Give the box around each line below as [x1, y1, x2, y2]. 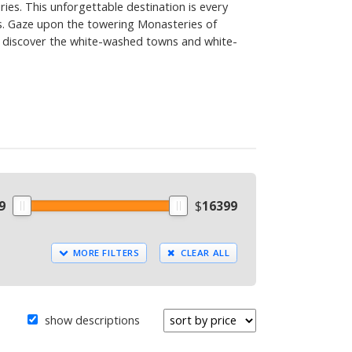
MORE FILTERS [69, 246, 140, 258]
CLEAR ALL [178, 246, 230, 258]
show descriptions [41, 313, 140, 328]
